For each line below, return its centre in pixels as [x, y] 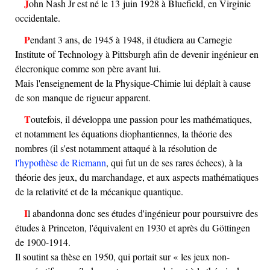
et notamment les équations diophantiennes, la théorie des [124, 133]
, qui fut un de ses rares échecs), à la [174, 162]
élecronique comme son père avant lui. [88, 68]
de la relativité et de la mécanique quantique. [99, 191]
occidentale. [38, 17]
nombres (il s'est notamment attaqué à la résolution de [116, 148]
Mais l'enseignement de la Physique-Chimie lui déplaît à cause [133, 83]
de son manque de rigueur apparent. [83, 97]
